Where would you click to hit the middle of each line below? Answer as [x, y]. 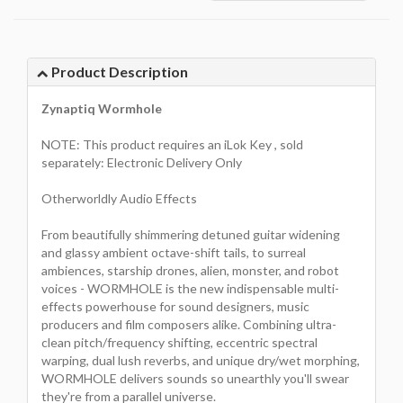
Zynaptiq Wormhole [102, 108]
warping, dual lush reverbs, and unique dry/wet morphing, [201, 360]
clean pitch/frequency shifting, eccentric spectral [179, 342]
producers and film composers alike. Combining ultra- [189, 324]
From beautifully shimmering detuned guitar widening [191, 234]
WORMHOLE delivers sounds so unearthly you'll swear [195, 378]
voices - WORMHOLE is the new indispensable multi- [190, 288]
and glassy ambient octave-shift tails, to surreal [174, 252]
